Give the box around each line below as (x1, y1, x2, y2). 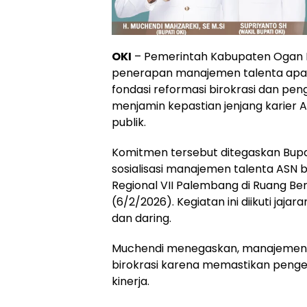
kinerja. (112, 273, 149, 289)
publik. (112, 114, 146, 130)
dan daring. (112, 210, 171, 226)
